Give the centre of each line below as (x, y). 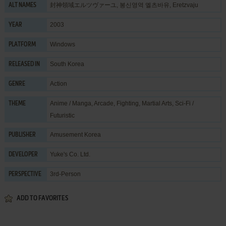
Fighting (127, 103)
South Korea (67, 64)
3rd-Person (65, 174)
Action (58, 83)
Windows (62, 44)
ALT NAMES (22, 5)
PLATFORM (22, 45)
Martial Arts (157, 103)
